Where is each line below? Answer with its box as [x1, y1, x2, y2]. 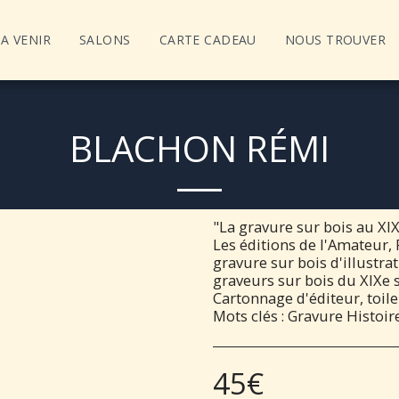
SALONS [79, 30, 131, 48]
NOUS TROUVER [284, 30, 387, 48]
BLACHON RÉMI [69, 124, 330, 173]
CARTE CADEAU [159, 30, 256, 48]
